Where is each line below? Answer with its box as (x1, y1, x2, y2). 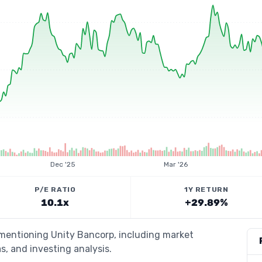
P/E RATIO (35, 185, 76, 194)
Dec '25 (50, 160, 76, 168)
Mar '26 (163, 160, 188, 168)
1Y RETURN (184, 185, 229, 194)
